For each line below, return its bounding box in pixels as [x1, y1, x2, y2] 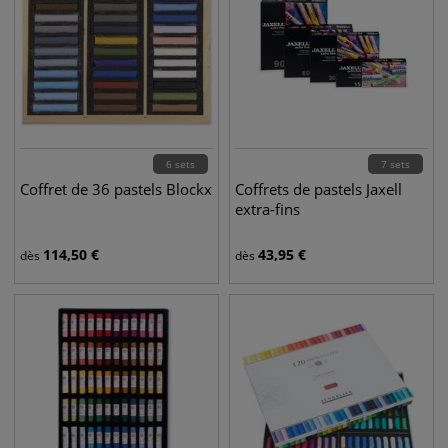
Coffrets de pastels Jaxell [235, 179, 402, 199]
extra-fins [235, 199, 300, 219]
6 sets [166, 157, 195, 171]
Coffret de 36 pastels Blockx [20, 179, 212, 199]
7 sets [381, 157, 410, 171]
